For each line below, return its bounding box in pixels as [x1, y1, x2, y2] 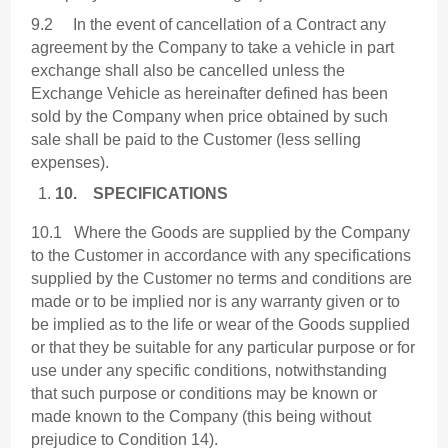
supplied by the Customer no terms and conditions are [31, 270, 413, 288]
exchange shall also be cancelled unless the [31, 62, 346, 80]
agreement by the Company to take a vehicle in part [31, 39, 395, 57]
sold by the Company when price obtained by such [31, 108, 389, 126]
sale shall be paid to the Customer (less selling [31, 131, 362, 149]
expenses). [31, 154, 110, 172]
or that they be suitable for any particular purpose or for [31, 339, 416, 357]
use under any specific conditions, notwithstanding [31, 362, 388, 380]
